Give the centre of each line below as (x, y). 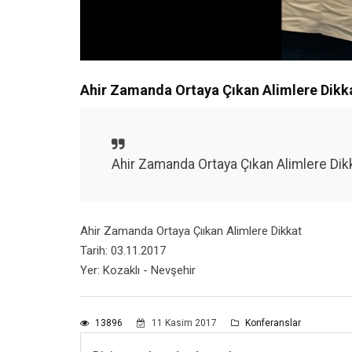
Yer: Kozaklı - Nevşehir (138, 270)
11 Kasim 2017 (184, 323)
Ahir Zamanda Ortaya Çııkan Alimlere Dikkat (191, 231)
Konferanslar (272, 323)
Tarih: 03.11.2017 (123, 250)
